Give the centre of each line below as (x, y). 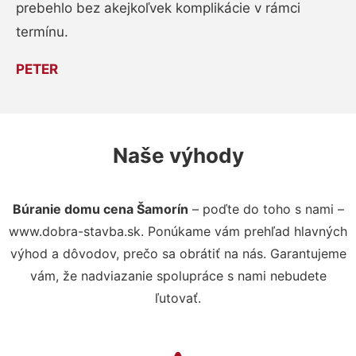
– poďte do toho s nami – (266, 209)
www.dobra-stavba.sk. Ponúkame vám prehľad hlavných (178, 231)
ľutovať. (178, 298)
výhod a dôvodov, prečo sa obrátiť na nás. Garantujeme (178, 253)
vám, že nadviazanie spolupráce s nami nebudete (178, 275)
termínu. (42, 31)
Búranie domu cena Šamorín (100, 209)
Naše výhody (178, 155)
